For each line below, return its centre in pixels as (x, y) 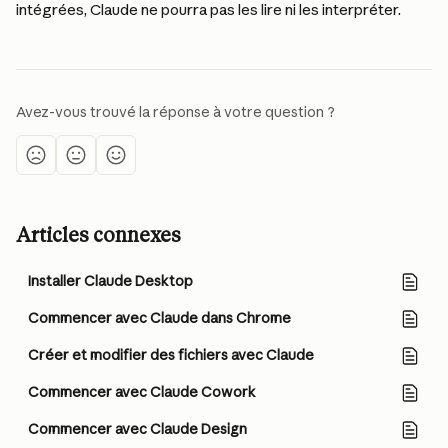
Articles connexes (98, 235)
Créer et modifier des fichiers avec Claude (171, 355)
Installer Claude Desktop (110, 281)
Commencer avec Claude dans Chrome (159, 318)
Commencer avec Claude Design (137, 429)
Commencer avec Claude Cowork (142, 392)
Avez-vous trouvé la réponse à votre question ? (175, 112)
